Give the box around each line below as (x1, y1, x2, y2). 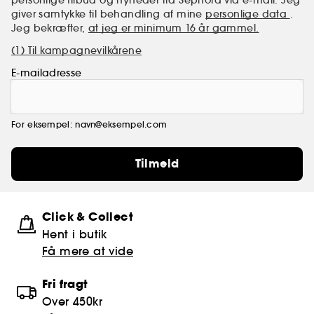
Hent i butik (42, 226, 107, 241)
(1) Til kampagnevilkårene (11, 43, 142, 57)
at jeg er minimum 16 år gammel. (88, 21, 259, 34)
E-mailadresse (11, 66, 82, 79)
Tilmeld (135, 155, 179, 172)
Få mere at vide (42, 243, 133, 258)
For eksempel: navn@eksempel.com (11, 118, 168, 130)
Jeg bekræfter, (11, 21, 89, 34)
